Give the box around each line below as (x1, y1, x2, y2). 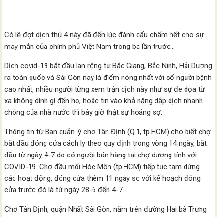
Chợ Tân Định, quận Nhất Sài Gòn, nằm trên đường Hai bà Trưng (4, 205, 207, 214)
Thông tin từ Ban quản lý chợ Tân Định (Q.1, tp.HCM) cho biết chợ (4, 127, 211, 136)
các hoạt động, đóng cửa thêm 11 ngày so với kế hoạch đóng (4, 174, 201, 183)
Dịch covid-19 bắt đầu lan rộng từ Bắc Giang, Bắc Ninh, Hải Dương (4, 62, 213, 70)
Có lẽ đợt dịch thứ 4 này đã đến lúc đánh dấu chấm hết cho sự (4, 31, 204, 39)
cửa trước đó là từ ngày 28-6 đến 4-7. (4, 186, 124, 194)
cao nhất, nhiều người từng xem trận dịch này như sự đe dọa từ (4, 85, 205, 93)
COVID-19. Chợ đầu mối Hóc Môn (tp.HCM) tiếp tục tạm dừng (4, 162, 200, 171)
